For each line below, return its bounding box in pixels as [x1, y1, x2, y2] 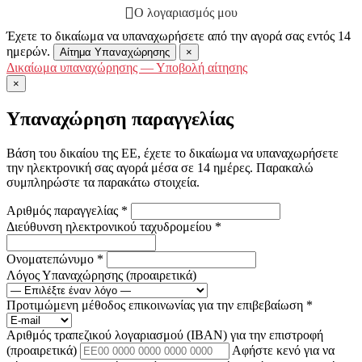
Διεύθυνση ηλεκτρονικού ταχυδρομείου [6, 220, 215, 234]
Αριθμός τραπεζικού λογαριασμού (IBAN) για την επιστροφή [6, 328, 323, 342]
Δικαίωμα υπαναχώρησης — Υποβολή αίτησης [6, 61, 247, 75]
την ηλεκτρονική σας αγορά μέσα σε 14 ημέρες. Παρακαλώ [6, 161, 314, 175]
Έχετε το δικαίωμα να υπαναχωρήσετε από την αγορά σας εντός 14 [6, 29, 351, 44]
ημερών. [6, 44, 50, 59]
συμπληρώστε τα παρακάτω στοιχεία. [6, 175, 200, 189]
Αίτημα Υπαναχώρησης [60, 46, 170, 59]
